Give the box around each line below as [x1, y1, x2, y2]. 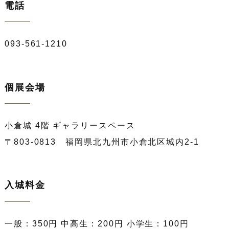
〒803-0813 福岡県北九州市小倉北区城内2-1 [4, 137, 199, 146]
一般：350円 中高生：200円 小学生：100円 [4, 219, 189, 228]
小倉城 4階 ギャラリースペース [4, 121, 135, 130]
